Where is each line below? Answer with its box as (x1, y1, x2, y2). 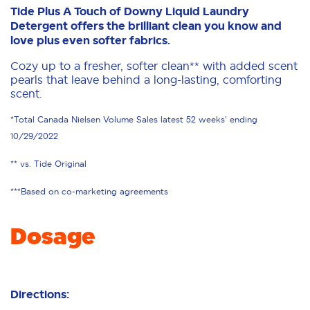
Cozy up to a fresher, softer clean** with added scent (10, 59, 298, 72)
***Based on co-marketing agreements (10, 186, 168, 196)
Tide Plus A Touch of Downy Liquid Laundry (10, 4, 249, 18)
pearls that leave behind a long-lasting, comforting (10, 73, 282, 86)
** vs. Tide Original (10, 158, 86, 168)
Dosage (10, 222, 95, 250)
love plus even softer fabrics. (10, 33, 170, 47)
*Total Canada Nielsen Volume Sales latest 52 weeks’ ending (10, 114, 257, 124)
